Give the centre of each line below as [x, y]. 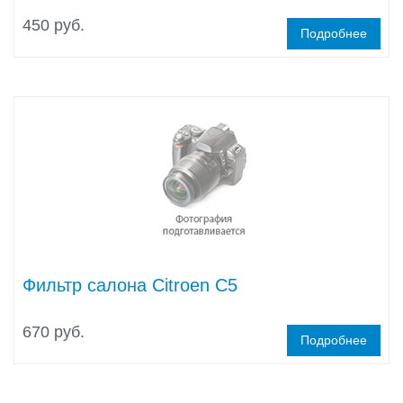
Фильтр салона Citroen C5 [130, 285]
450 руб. [54, 25]
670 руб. [54, 332]
